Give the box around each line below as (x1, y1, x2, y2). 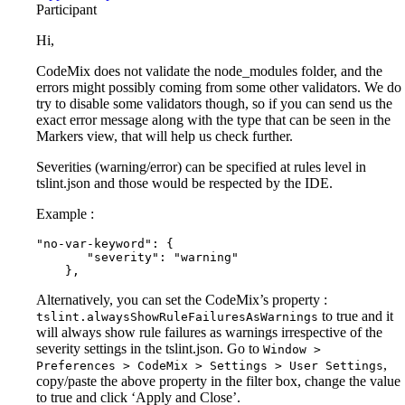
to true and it (318, 307, 393, 324)
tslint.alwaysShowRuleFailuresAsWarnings (36, 309, 318, 324)
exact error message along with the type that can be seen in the (36, 111, 391, 127)
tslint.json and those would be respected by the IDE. (36, 174, 333, 191)
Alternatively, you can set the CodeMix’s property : (36, 291, 327, 307)
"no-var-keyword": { (36, 236, 174, 250)
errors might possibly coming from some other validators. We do (36, 79, 401, 95)
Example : (36, 205, 94, 221)
